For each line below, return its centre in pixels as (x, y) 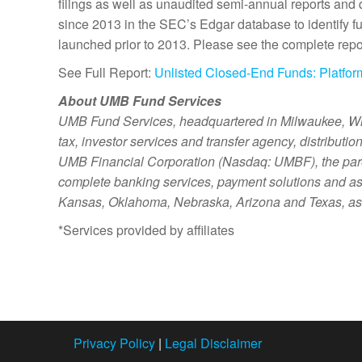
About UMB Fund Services (140, 101)
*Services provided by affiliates (146, 230)
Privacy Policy (114, 343)
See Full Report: (106, 72)
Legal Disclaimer (213, 343)
